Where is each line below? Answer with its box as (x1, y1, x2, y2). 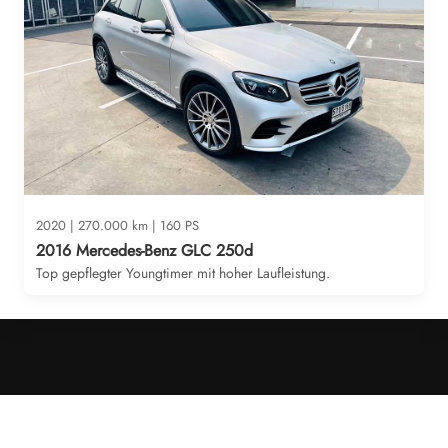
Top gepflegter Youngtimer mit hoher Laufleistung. (36, 263, 330, 283)
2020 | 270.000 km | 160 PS (36, 216, 199, 235)
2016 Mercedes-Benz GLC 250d (36, 239, 253, 262)
